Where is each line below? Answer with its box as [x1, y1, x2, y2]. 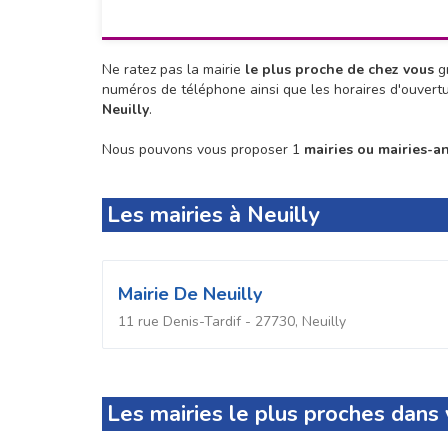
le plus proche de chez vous [241, 59, 434, 79]
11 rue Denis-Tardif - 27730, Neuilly [118, 311, 346, 331]
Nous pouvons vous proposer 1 [102, 139, 304, 159]
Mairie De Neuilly [118, 281, 262, 306]
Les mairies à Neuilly [107, 199, 320, 230]
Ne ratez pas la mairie [102, 59, 241, 79]
